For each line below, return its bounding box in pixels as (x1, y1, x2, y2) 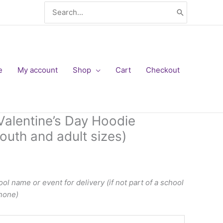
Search (44, 1, 69, 11)
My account (17, 65, 58, 75)
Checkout (146, 65, 180, 75)
